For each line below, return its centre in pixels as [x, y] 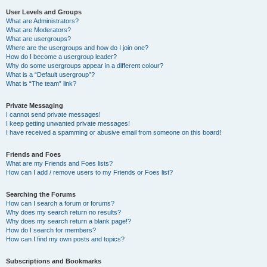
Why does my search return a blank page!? [69, 221]
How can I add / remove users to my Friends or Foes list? [89, 172]
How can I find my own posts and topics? [65, 239]
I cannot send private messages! [53, 114]
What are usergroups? [38, 39]
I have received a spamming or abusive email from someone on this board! [114, 132]
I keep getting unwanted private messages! [68, 123]
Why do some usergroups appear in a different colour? [85, 66]
